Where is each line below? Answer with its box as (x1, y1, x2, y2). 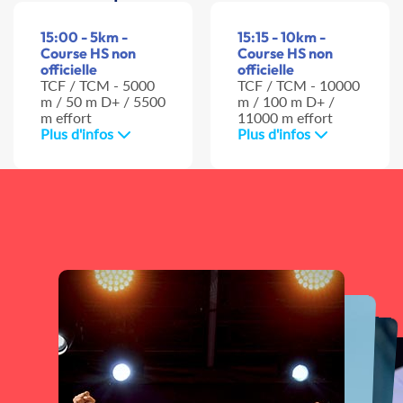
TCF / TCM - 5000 (40, 76, 155, 94)
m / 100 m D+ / (237, 93, 335, 111)
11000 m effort (237, 109, 333, 127)
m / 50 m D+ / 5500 (40, 93, 166, 111)
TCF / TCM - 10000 (237, 76, 360, 94)
